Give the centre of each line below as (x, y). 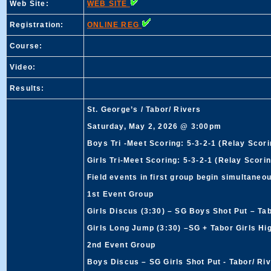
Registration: (37, 25)
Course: (26, 46)
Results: (27, 88)
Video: (23, 67)
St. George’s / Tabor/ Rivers (144, 109)
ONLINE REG (115, 25)
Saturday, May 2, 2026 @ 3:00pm (155, 126)
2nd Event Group (121, 245)
